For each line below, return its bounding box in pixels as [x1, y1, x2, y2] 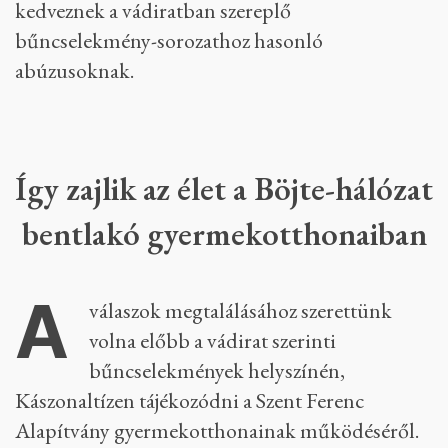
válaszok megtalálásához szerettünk [89, 296, 392, 325]
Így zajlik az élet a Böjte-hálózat [15, 167, 27, 210]
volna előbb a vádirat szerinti [89, 326, 336, 355]
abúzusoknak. [15, 56, 134, 85]
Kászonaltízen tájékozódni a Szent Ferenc [15, 386, 364, 415]
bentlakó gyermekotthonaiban [21, 212, 427, 255]
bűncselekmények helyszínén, [89, 356, 345, 385]
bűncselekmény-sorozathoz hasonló [15, 26, 323, 55]
